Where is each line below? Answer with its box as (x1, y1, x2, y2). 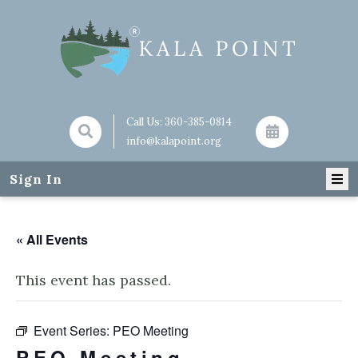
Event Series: (34, 321, 113, 340)
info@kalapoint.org (126, 134, 222, 148)
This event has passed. (16, 271, 171, 289)
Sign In (10, 171, 62, 187)
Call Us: (126, 115, 165, 129)
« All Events (16, 230, 88, 249)
